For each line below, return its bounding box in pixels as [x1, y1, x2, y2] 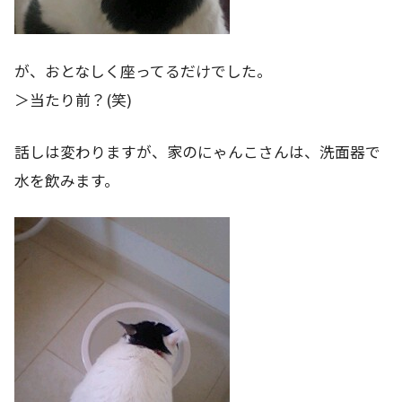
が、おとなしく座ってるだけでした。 [14, 60, 272, 83]
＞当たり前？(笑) [14, 89, 132, 111]
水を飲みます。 [14, 169, 119, 191]
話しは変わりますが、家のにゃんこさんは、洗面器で [14, 140, 380, 162]
